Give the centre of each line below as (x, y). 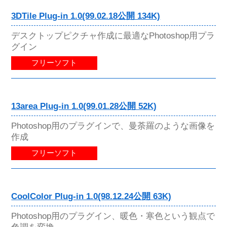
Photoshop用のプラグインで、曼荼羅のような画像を (113, 126)
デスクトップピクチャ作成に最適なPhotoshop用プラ (113, 35)
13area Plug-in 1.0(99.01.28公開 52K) (84, 106)
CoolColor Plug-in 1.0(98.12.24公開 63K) (91, 197)
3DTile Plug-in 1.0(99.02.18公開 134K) (86, 16)
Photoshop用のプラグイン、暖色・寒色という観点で (113, 216)
